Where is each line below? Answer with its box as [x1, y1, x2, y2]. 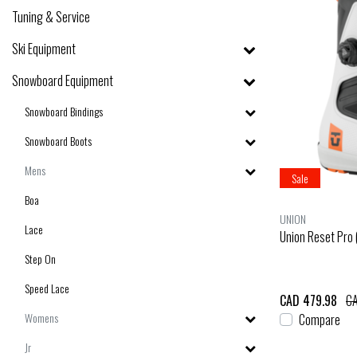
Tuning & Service [12, 6, 90, 26]
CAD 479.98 [280, 290, 337, 310]
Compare [299, 309, 340, 329]
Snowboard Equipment [12, 70, 113, 90]
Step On [25, 249, 56, 267]
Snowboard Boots [25, 131, 92, 149]
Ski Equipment [12, 38, 76, 58]
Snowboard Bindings [25, 102, 103, 120]
